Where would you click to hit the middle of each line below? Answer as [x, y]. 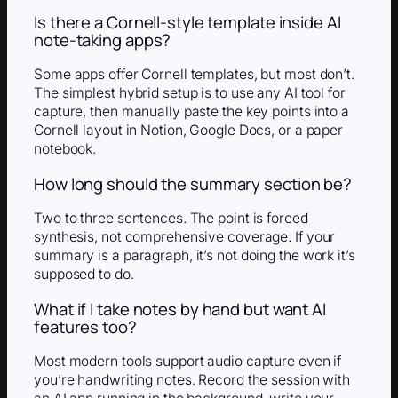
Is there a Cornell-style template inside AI [187, 22]
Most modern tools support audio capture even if [188, 362]
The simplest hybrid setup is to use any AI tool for [190, 93]
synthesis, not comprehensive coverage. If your [185, 237]
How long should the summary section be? [193, 183]
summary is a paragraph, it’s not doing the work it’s [195, 256]
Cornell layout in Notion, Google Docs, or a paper [189, 131]
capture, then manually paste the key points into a [191, 112]
